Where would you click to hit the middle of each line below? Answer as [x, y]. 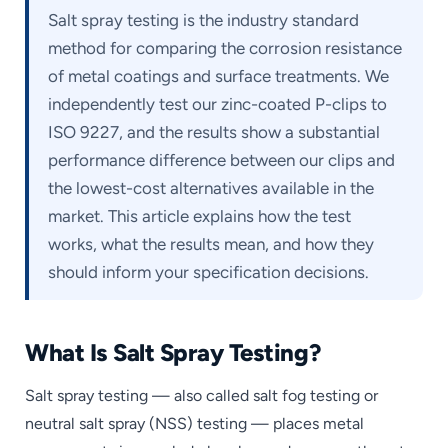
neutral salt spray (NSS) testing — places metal [194, 423]
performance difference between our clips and [222, 159]
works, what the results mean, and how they [211, 243]
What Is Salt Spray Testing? [173, 353]
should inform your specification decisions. [209, 271]
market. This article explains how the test [200, 215]
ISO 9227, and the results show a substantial [214, 131]
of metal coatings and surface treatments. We [219, 75]
